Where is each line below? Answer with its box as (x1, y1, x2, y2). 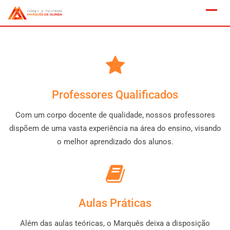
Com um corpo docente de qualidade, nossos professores (15, 110, 215, 120)
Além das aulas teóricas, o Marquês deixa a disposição (20, 219, 210, 228)
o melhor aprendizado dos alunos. (56, 137, 174, 146)
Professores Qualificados (52, 88, 178, 101)
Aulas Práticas (79, 197, 151, 209)
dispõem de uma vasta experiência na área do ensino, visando (9, 124, 221, 133)
